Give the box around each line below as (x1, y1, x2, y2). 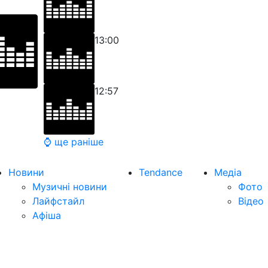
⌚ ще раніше (43, 136, 103, 148)
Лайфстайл (32, 195, 84, 207)
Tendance (139, 166, 182, 178)
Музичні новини (32, 181, 107, 193)
